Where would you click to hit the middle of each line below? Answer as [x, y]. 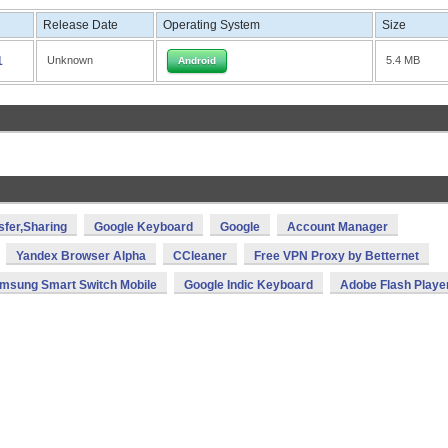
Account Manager [337, 227]
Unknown [70, 60]
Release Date [80, 25]
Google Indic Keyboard [248, 285]
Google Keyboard [143, 227]
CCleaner [200, 256]
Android [197, 60]
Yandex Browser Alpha [81, 256]
